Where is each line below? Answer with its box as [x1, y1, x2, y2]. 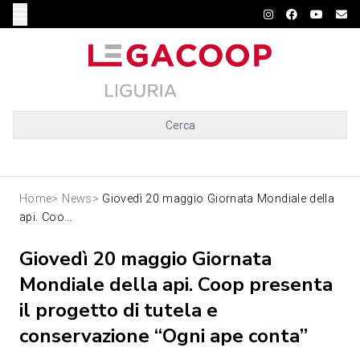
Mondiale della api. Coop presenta [19, 272, 333, 297]
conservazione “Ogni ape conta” [19, 323, 308, 349]
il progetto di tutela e [19, 297, 218, 323]
